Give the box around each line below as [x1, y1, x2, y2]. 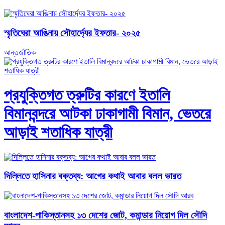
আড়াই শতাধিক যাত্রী [4, 123, 113, 142]
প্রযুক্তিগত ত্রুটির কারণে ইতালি [4, 86, 170, 104]
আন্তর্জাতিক [4, 48, 36, 57]
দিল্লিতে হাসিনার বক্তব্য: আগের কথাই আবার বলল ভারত [4, 171, 181, 182]
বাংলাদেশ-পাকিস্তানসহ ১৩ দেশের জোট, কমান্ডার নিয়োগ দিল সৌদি [4, 209, 207, 220]
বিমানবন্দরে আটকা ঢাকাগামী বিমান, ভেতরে [4, 104, 211, 123]
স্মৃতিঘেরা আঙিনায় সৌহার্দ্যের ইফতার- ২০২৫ [4, 28, 141, 38]
